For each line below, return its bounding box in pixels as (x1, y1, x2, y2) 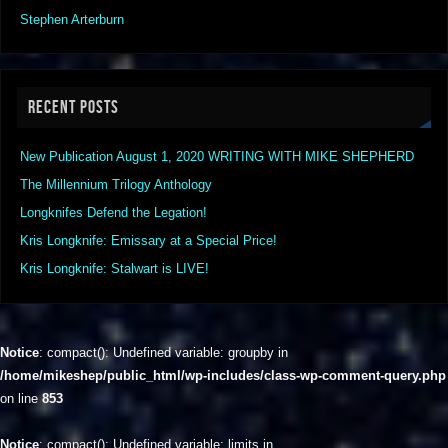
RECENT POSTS (28, 97, 120, 118)
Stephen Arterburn (20, 12, 125, 27)
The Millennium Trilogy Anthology (20, 178, 213, 193)
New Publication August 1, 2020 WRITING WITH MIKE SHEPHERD (20, 150, 415, 165)
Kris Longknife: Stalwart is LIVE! (20, 262, 210, 277)
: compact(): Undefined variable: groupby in (39, 345, 288, 360)
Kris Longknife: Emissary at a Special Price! (20, 234, 278, 249)
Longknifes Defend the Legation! (20, 206, 208, 221)
